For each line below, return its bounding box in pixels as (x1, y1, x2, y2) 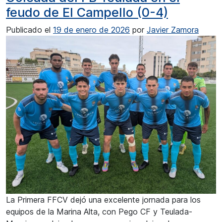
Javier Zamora (147, 25, 199, 35)
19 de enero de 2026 (53, 25, 130, 35)
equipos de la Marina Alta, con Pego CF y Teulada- (6, 207, 192, 217)
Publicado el (6, 25, 53, 35)
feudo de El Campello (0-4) (6, 5, 168, 20)
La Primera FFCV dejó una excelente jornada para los (6, 195, 201, 205)
